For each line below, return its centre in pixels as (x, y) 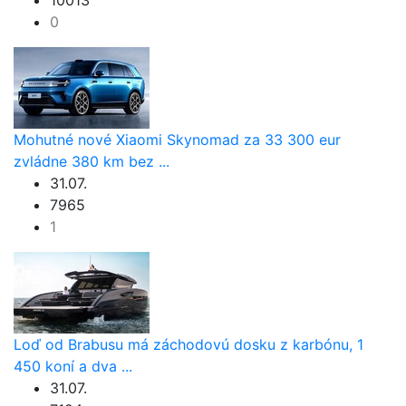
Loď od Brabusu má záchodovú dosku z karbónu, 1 (188, 344)
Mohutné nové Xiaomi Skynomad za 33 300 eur (177, 139)
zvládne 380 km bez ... (92, 161)
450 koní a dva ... (73, 366)
